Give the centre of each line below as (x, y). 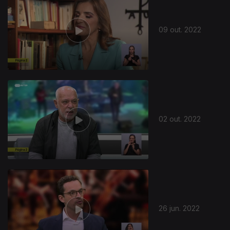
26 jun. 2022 (179, 208)
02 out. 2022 (180, 119)
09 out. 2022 (180, 29)
